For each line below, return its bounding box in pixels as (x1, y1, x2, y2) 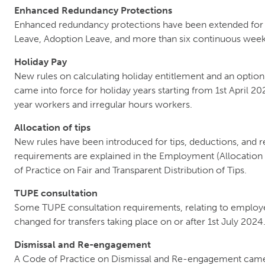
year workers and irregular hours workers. (14, 99, 192, 110)
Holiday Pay (14, 56, 67, 67)
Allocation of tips (14, 122, 91, 133)
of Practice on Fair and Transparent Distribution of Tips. (14, 164, 247, 176)
